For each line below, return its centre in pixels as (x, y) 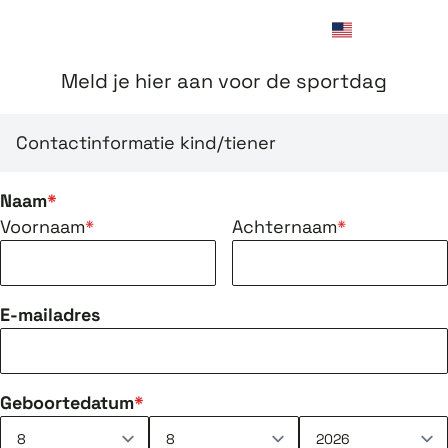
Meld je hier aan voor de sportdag (224, 81)
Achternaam (284, 226)
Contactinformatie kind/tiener (146, 142)
